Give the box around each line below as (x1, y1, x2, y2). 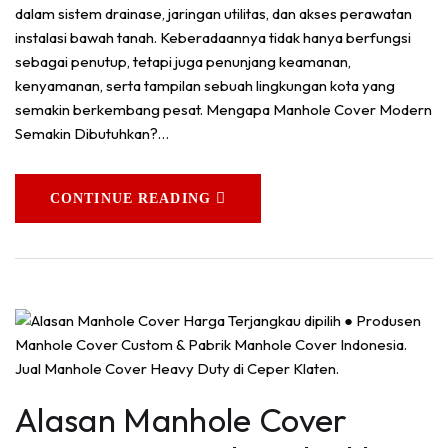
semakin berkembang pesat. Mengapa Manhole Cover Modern (15, 100, 432, 120)
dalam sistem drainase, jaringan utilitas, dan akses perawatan (15, 4, 412, 24)
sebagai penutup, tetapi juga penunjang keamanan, (15, 52, 351, 72)
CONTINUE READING (50, 191, 211, 207)
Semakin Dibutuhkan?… (15, 124, 169, 144)
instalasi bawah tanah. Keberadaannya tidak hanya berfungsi (15, 28, 411, 48)
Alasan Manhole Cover (15, 399, 348, 442)
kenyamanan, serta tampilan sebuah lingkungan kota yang (15, 76, 395, 96)
